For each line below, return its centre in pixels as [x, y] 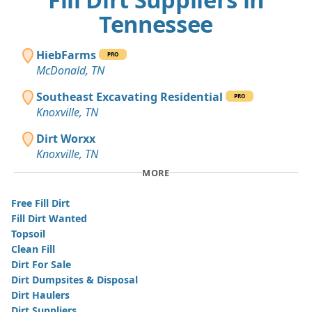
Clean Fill [33, 249]
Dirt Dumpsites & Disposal [75, 280]
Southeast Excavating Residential [130, 96]
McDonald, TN [70, 70]
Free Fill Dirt [40, 203]
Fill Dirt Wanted [49, 219]
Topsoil [28, 234]
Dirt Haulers [40, 295]
